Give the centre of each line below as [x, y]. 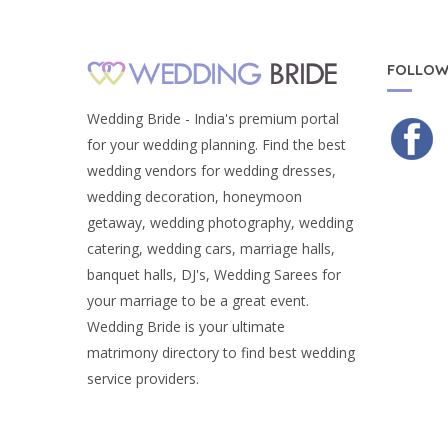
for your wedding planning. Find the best [216, 145]
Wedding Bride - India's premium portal [213, 119]
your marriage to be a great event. [198, 301]
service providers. [143, 379]
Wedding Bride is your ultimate [186, 327]
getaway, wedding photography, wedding [220, 223]
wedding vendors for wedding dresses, [211, 171]
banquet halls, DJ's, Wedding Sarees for [214, 275]
